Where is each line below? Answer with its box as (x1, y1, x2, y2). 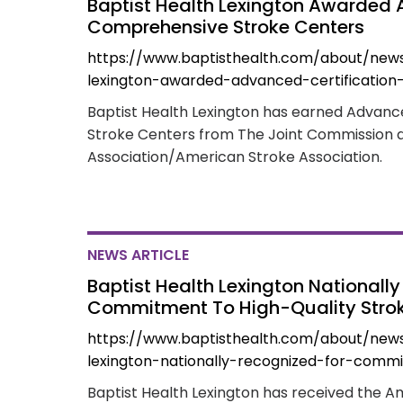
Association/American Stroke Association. (87, 147, 383, 167)
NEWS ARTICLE (87, 245, 190, 265)
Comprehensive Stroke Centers (87, 14, 365, 40)
